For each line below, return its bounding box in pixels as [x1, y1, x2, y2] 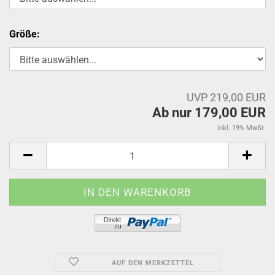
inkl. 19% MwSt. [217, 124, 266, 132]
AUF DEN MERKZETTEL [111, 259, 194, 267]
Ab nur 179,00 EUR [152, 105, 266, 120]
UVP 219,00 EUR [187, 91, 266, 104]
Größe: [9, 28, 40, 40]
